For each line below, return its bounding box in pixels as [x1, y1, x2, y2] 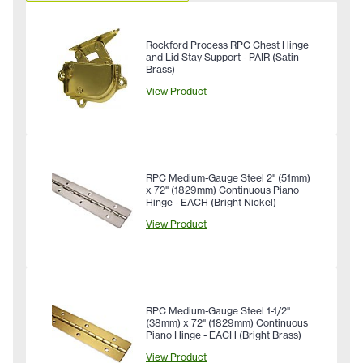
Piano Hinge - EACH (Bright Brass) [146, 328, 301, 341]
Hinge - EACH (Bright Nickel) [146, 195, 276, 208]
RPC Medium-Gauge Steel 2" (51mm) [146, 171, 310, 184]
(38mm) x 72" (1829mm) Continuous [146, 316, 308, 329]
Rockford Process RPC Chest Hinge [146, 38, 309, 51]
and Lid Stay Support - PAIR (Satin [146, 50, 299, 63]
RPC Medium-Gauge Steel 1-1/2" [146, 304, 290, 317]
